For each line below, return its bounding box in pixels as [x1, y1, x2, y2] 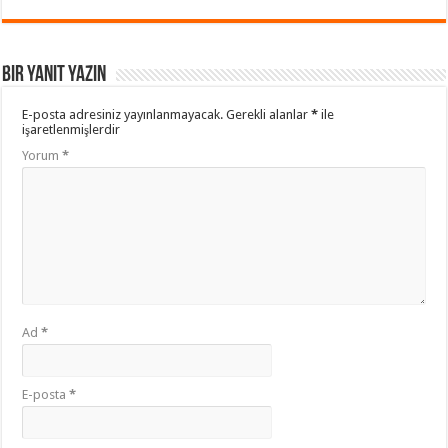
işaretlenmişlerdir [22, 121, 121, 137]
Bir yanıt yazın [2, 63, 107, 87]
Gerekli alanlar [226, 106, 312, 122]
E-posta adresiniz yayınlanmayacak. [22, 106, 224, 122]
